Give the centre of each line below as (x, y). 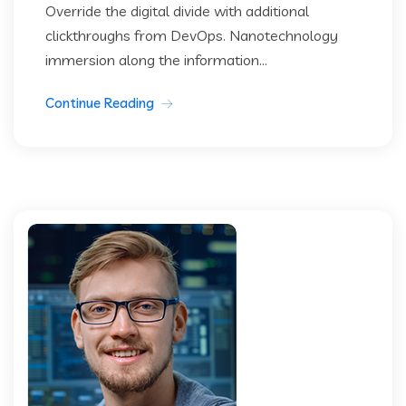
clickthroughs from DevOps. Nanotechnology (192, 35)
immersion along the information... (156, 60)
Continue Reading (100, 103)
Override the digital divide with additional (177, 11)
